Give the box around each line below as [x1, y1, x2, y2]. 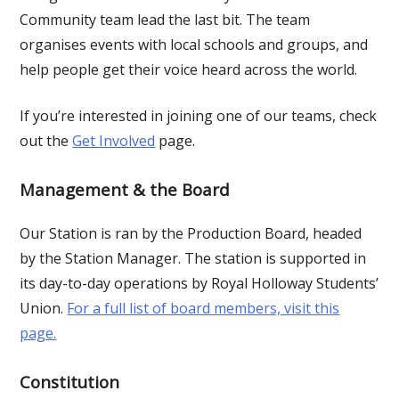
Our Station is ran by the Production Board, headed [20, 223, 362, 243]
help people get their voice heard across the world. [20, 59, 358, 79]
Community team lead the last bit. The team [20, 9, 311, 29]
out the [20, 130, 73, 151]
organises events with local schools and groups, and [20, 34, 369, 54]
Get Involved [72, 130, 156, 151]
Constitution [20, 370, 120, 393]
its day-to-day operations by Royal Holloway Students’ [20, 273, 379, 293]
